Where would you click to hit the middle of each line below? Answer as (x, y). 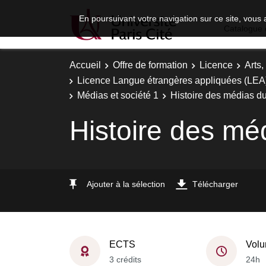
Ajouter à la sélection (126, 184)
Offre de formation (150, 65)
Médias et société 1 (118, 95)
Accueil (85, 65)
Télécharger (215, 184)
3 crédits (125, 259)
